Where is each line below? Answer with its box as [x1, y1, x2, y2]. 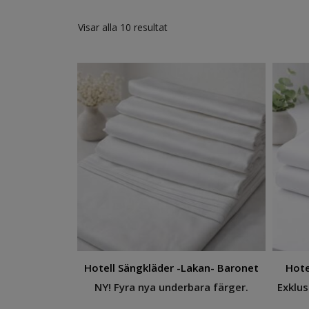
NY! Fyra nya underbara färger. [94, 279, 248, 294]
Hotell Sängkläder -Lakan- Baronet [83, 260, 259, 275]
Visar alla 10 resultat [78, 21, 168, 34]
